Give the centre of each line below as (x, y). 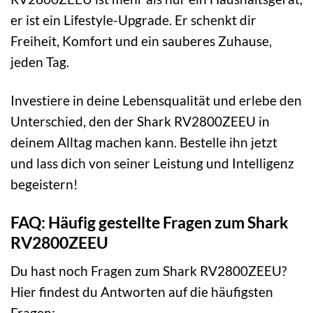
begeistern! (44, 184)
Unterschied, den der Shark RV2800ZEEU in (140, 121)
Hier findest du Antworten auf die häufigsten (142, 292)
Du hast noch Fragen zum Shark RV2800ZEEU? (149, 271)
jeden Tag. (40, 61)
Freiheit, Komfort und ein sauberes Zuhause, (141, 41)
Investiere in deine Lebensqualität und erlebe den (156, 100)
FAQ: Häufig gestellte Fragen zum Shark (150, 222)
